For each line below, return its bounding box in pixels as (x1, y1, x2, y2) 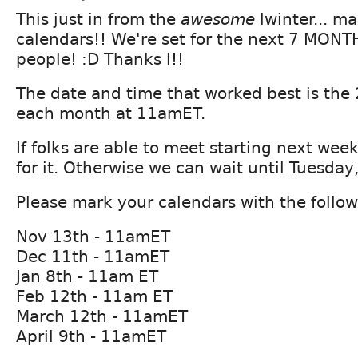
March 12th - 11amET (16, 306, 188, 326)
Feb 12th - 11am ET (16, 286, 173, 306)
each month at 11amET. (16, 103, 205, 123)
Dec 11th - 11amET (16, 246, 169, 266)
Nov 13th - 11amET (16, 226, 170, 246)
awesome (181, 9, 255, 29)
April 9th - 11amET (16, 326, 166, 346)
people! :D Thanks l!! (16, 49, 184, 69)
